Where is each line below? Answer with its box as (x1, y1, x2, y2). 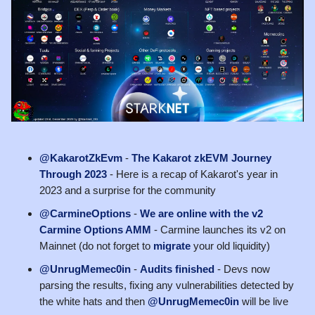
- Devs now (214, 262, 270, 275)
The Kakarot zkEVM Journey (131, 151, 271, 164)
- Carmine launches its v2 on (151, 223, 285, 236)
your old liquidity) (191, 239, 270, 252)
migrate (153, 239, 191, 252)
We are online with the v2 (140, 207, 263, 219)
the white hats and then (39, 295, 148, 307)
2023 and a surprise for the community (39, 184, 216, 196)
